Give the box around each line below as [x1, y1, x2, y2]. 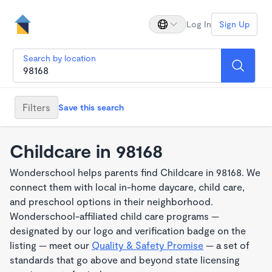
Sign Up [219, 19, 250, 29]
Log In [186, 19, 211, 29]
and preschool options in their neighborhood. [10, 195, 213, 207]
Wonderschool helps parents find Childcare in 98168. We [10, 166, 260, 178]
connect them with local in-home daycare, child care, [10, 181, 245, 192]
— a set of [203, 239, 250, 251]
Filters [22, 101, 50, 113]
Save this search [58, 101, 124, 112]
